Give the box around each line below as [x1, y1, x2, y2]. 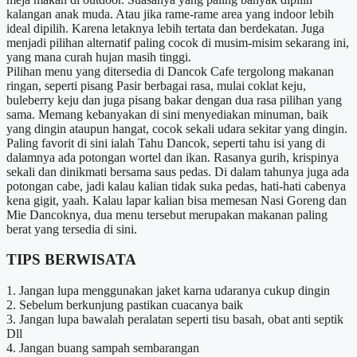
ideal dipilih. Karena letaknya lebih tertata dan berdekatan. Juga [6, 21, 324, 35]
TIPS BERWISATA [6, 251, 136, 269]
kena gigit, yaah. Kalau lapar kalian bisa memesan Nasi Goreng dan [6, 193, 347, 207]
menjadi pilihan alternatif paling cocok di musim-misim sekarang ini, [6, 35, 349, 49]
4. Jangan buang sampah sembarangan [6, 340, 199, 355]
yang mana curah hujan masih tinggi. [6, 49, 191, 64]
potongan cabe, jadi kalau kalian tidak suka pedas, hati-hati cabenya [6, 178, 346, 193]
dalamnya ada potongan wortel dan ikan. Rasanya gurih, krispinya [6, 150, 339, 164]
